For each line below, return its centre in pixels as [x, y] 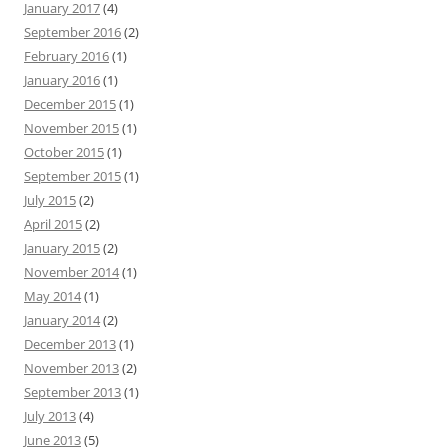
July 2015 [50, 200]
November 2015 [71, 128]
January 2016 [62, 80]
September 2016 [72, 32]
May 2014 [52, 296]
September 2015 [72, 176]
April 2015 [53, 224]
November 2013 [71, 368]
